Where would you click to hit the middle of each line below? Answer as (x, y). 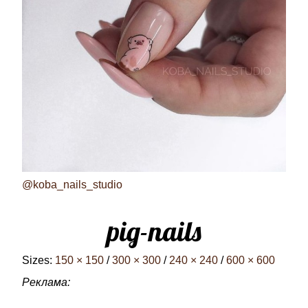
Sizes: (38, 260)
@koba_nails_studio (72, 185)
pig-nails (154, 231)
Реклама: (46, 282)
